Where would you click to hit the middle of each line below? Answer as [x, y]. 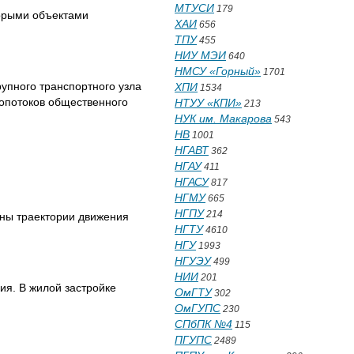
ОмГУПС [198, 308]
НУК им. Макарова [223, 119]
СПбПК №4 [203, 324]
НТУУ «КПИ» [208, 103]
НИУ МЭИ [200, 55]
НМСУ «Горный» [218, 71]
